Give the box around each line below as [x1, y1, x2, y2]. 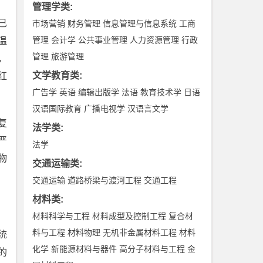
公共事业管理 [78, 35, 128, 45]
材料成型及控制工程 [92, 211, 167, 221]
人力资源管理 [130, 35, 180, 45]
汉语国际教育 [32, 104, 82, 113]
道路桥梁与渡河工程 [68, 176, 142, 185]
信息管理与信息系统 [103, 19, 177, 28]
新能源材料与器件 [51, 244, 117, 254]
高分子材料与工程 [119, 244, 186, 254]
